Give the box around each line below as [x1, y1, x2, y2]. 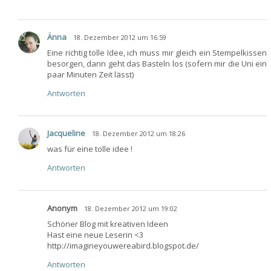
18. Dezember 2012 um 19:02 [84, 203, 177, 213]
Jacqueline [47, 128, 85, 139]
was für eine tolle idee [47, 143, 131, 155]
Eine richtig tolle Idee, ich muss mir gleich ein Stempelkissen [47, 47, 267, 58]
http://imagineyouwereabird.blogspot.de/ [47, 240, 199, 251]
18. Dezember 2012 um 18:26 [92, 129, 185, 139]
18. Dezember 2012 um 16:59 [73, 33, 166, 42]
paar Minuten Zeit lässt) [47, 69, 134, 80]
